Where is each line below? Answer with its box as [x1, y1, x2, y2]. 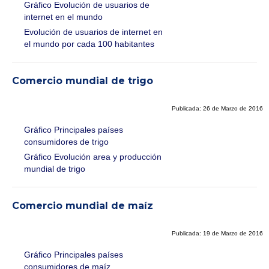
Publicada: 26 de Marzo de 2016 [172, 105, 263, 112]
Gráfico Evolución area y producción [24, 152, 162, 162]
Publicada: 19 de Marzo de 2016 [172, 230, 263, 237]
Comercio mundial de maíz [12, 200, 153, 212]
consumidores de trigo [24, 137, 109, 147]
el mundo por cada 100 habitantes [24, 39, 154, 49]
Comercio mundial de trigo [12, 75, 153, 87]
